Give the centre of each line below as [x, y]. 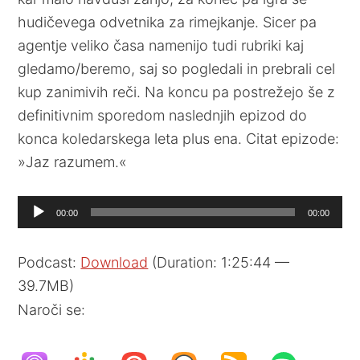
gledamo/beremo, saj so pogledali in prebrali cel [177, 68]
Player [38, 230]
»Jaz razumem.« [73, 162]
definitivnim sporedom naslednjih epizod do [163, 115]
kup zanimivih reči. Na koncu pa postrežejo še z [177, 92]
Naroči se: [52, 309]
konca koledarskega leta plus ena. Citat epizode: [179, 138]
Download [115, 262]
